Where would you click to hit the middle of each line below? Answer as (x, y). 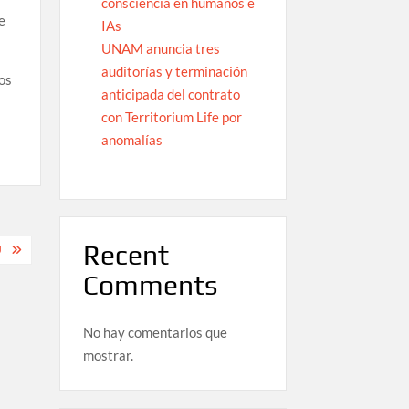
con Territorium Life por (171, 117)
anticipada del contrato (170, 94)
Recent (126, 256)
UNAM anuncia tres (160, 49)
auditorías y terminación (174, 72)
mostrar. (108, 355)
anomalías (131, 140)
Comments (150, 286)
